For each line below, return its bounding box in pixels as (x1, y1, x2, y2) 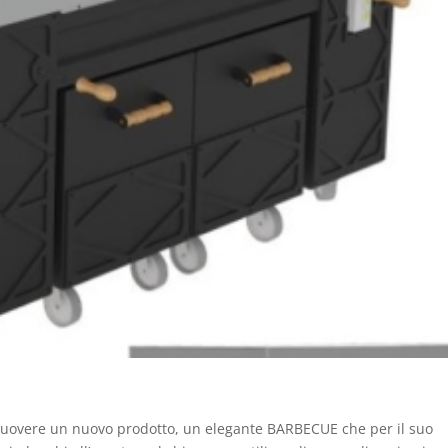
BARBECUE (267, 418, 343, 438)
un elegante (179, 418, 268, 438)
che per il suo (342, 418, 434, 438)
